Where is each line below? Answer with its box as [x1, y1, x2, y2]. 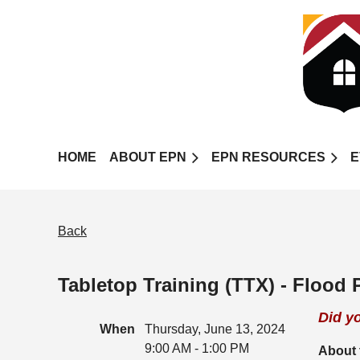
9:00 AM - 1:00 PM [145, 342, 249, 355]
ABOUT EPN [109, 150, 186, 164]
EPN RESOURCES [211, 150, 325, 164]
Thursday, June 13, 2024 [145, 322, 285, 336]
